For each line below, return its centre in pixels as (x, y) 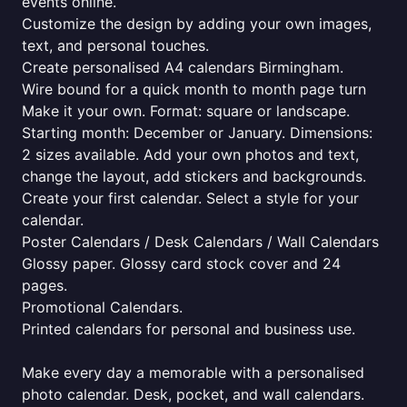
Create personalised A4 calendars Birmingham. (183, 67)
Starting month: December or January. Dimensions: (197, 133)
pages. (45, 285)
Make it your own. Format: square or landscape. (186, 111)
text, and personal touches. (115, 45)
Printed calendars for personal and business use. (189, 329)
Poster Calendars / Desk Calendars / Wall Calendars (200, 242)
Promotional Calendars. (102, 307)
